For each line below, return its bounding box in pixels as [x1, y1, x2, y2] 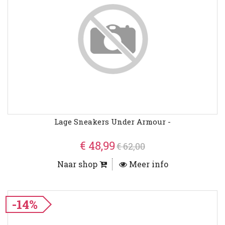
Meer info [127, 159, 168, 170]
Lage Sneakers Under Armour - [54, 117, 171, 127]
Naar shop [57, 159, 99, 170]
